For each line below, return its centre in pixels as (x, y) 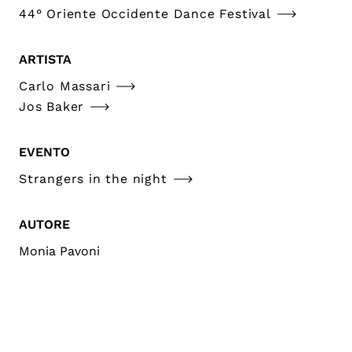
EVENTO (44, 152)
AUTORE (44, 224)
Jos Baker (52, 106)
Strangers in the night (93, 178)
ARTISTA (45, 59)
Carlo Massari (65, 86)
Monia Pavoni (59, 251)
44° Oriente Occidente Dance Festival (145, 13)
